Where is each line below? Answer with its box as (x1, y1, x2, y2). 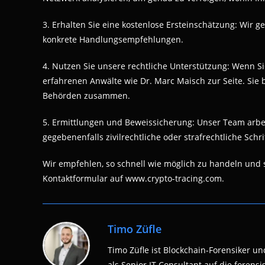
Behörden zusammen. (43, 90, 130, 101)
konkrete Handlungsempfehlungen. (43, 34, 183, 45)
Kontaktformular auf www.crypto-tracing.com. (43, 173, 224, 184)
